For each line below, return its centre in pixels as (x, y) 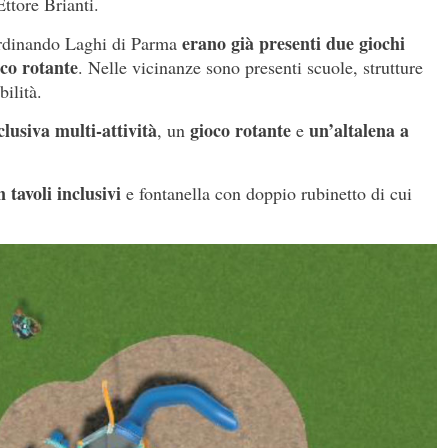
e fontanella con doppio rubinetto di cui (269, 192)
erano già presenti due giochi (293, 42)
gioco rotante (240, 129)
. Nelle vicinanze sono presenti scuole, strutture (250, 66)
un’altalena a (359, 129)
